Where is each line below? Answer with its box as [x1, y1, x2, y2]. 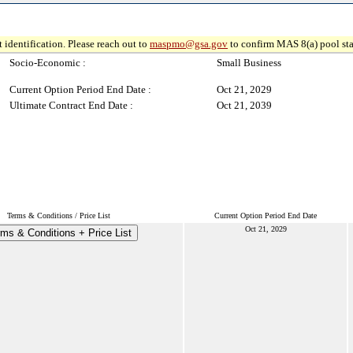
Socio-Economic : [9, 57, 86, 69]
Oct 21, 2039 [217, 99, 272, 111]
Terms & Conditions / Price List [7, 211, 110, 220]
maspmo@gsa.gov [150, 38, 228, 50]
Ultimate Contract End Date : [9, 99, 133, 111]
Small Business [217, 57, 281, 69]
